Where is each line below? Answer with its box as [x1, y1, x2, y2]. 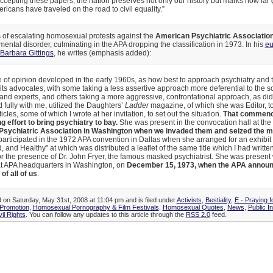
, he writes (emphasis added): [53, 48, 151, 57]
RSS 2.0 [185, 210, 210, 218]
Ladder [124, 101, 149, 110]
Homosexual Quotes [162, 203, 224, 211]
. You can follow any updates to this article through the [25, 210, 186, 218]
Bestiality [205, 196, 231, 204]
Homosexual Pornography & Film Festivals [32, 203, 159, 211]
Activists [176, 196, 202, 204]
